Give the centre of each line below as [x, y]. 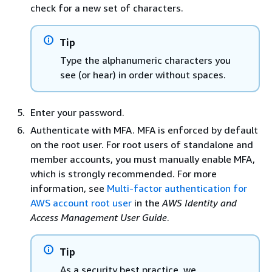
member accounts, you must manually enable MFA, [143, 159]
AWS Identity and [199, 202]
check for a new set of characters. [107, 8]
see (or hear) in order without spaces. [143, 74]
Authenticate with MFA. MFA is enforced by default [144, 130]
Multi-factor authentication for [177, 188]
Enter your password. [77, 112]
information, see [69, 188]
